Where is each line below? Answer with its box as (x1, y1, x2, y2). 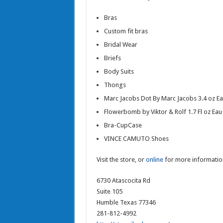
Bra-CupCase (104, 121, 142, 129)
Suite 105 (96, 188, 122, 195)
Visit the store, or (96, 156, 146, 163)
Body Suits (104, 68, 134, 75)
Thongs (104, 81, 126, 89)
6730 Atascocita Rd (96, 177, 150, 184)
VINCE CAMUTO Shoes (104, 135, 169, 142)
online (145, 156, 165, 163)
